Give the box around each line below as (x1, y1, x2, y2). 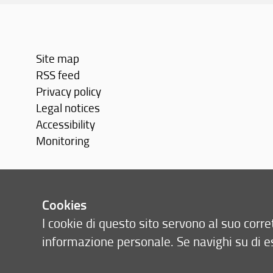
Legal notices (36, 99, 101, 116)
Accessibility (36, 115, 96, 132)
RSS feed (36, 66, 80, 83)
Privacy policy (36, 82, 102, 99)
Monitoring (36, 132, 90, 149)
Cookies (42, 194, 87, 214)
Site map (36, 49, 80, 66)
